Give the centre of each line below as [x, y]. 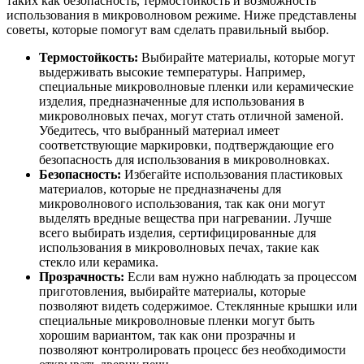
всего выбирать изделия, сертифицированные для [178, 232]
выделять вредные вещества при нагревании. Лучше [185, 218]
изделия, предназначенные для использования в [172, 101]
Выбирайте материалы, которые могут [247, 57]
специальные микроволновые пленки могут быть [177, 320]
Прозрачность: [82, 276]
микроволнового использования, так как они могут [182, 203]
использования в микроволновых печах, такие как [179, 247]
